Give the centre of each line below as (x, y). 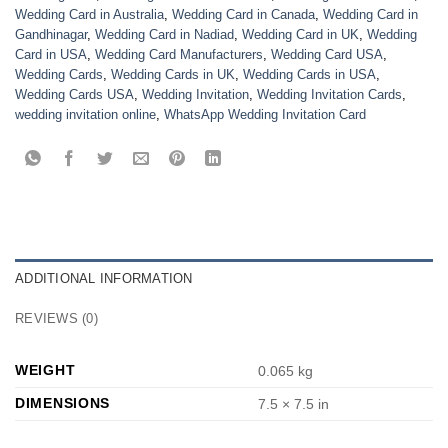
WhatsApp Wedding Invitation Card (265, 115)
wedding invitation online (85, 115)
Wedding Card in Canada (243, 15)
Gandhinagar (51, 35)
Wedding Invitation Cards (329, 95)
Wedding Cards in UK (173, 75)
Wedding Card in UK (300, 35)
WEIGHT (45, 370)
